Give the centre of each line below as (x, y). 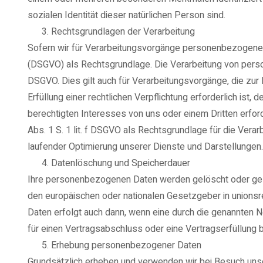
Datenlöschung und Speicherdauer (121, 163)
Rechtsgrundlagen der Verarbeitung (123, 31)
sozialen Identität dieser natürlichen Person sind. (127, 15)
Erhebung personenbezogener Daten (126, 245)
